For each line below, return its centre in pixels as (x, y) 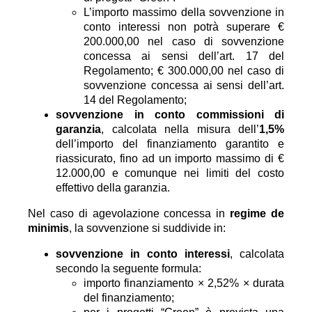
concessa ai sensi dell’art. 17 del (184, 56)
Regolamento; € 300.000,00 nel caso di (184, 71)
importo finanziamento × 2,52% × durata (184, 283)
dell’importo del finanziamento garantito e (170, 144)
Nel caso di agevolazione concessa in (129, 213)
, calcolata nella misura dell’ (180, 129)
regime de (257, 213)
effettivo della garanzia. (113, 188)
